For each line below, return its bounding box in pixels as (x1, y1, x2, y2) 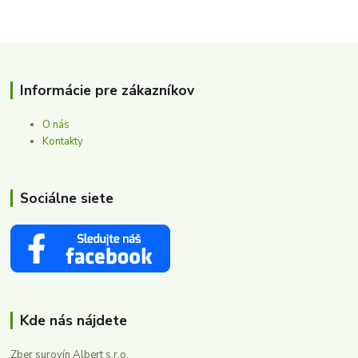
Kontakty (42, 134, 84, 149)
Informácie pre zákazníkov (19, 81, 194, 101)
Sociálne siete (19, 189, 113, 209)
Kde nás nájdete (19, 311, 127, 331)
